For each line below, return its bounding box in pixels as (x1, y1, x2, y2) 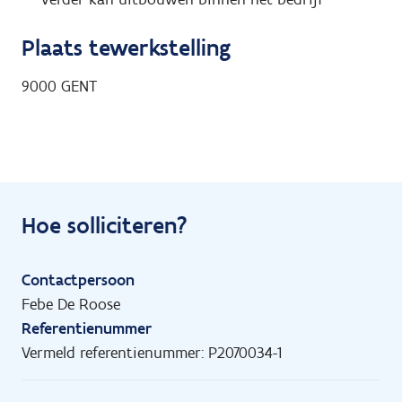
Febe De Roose (22, 294, 120, 315)
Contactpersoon (22, 270, 135, 291)
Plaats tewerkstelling (22, 33, 231, 63)
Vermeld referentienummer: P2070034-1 (22, 343, 282, 363)
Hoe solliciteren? (22, 211, 188, 240)
